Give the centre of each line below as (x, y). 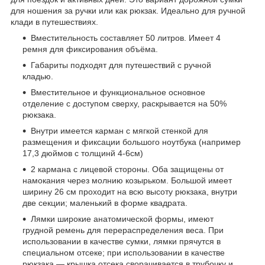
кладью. (38, 76)
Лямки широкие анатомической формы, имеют (122, 219)
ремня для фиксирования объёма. (90, 49)
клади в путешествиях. (54, 22)
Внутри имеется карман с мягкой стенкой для (119, 130)
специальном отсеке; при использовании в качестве (124, 252)
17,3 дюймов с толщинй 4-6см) (83, 153)
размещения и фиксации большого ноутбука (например (132, 142)
